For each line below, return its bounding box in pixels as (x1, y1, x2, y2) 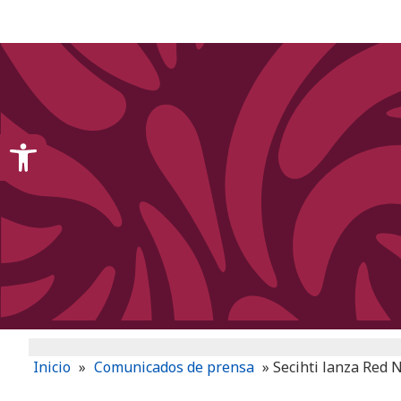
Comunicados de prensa (94, 357, 254, 377)
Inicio (33, 357, 71, 377)
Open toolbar (8, 123, 109, 161)
